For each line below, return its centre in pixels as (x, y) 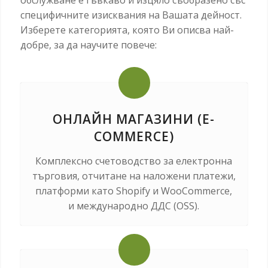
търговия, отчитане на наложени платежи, (134, 176)
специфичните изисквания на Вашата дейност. (131, 15)
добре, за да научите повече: (88, 45)
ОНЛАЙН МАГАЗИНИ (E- (134, 119)
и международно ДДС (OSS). (134, 205)
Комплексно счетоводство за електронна (134, 161)
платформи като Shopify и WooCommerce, (134, 191)
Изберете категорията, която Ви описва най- (127, 30)
